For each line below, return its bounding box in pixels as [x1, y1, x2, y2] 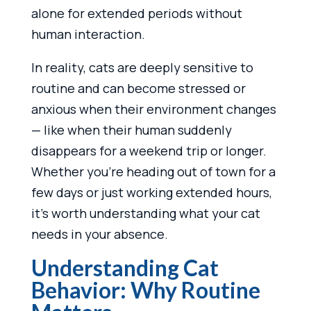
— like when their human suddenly [31, 121, 232, 138]
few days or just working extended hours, [31, 183, 272, 201]
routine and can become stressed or [31, 79, 246, 96]
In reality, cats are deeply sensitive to [31, 58, 253, 76]
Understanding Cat [31, 253, 219, 281]
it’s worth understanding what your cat [31, 204, 260, 221]
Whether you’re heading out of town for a [31, 162, 276, 180]
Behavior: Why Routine [31, 276, 260, 303]
